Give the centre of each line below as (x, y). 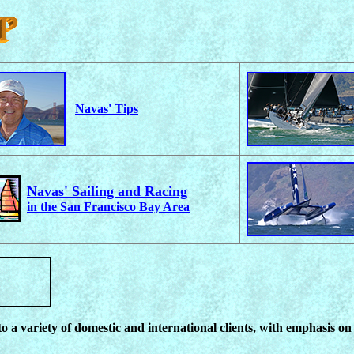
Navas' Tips (107, 109)
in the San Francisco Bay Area (108, 207)
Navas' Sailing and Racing (107, 192)
